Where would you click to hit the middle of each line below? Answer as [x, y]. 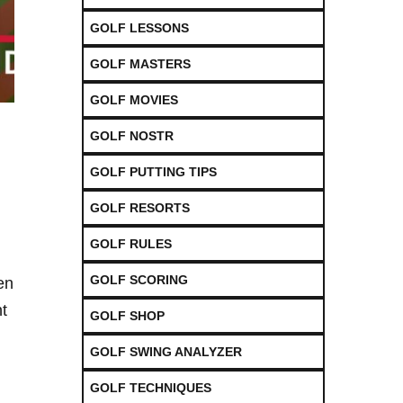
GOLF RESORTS [140, 207]
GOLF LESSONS [139, 27]
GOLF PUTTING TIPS [153, 171]
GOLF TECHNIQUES [151, 387]
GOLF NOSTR [132, 135]
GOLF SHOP [127, 315]
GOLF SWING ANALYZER [166, 351]
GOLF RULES [131, 243]
